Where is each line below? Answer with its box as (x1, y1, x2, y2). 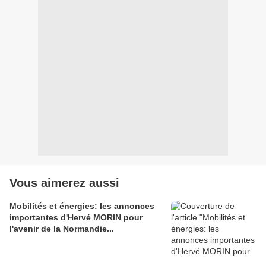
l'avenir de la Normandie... (9, 223, 114, 233)
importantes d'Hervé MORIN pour (9, 212, 142, 222)
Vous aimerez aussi (9, 176, 119, 189)
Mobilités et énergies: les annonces (9, 201, 154, 211)
